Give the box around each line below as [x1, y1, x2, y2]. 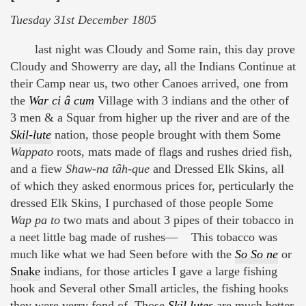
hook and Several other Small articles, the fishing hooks [10, 281, 288, 296]
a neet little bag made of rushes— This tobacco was [10, 230, 277, 245]
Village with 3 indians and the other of [98, 94, 289, 108]
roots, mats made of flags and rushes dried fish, [53, 145, 292, 159]
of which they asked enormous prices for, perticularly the [10, 179, 294, 193]
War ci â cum [29, 94, 94, 108]
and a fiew [10, 162, 66, 176]
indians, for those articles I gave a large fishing [40, 264, 277, 279]
